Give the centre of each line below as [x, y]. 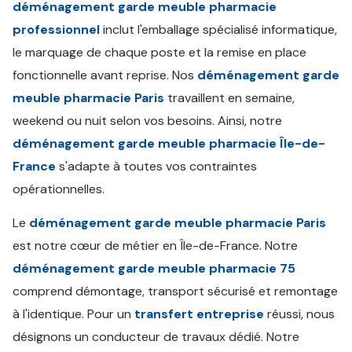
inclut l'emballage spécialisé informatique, [218, 29]
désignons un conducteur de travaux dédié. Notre [156, 337]
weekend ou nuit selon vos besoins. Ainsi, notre [147, 121]
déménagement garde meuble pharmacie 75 [154, 268]
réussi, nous [299, 314]
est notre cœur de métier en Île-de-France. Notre [155, 246]
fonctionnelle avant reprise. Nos [105, 75]
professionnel [56, 29]
